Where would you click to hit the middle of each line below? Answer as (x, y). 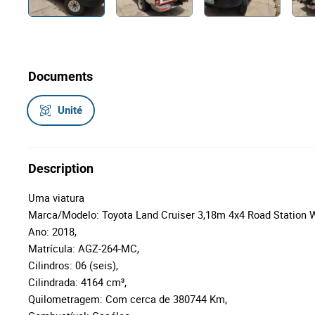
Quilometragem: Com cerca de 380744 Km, (128, 299)
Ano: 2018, (52, 231)
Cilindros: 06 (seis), (73, 265)
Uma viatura (58, 198)
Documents (60, 76)
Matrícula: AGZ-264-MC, (84, 248)
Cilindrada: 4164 (67, 282)
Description (61, 168)
